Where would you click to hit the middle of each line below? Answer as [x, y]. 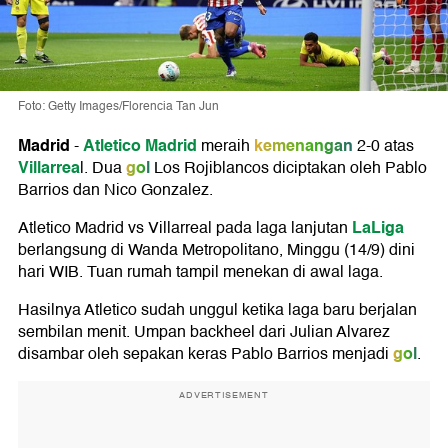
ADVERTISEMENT [224, 395]
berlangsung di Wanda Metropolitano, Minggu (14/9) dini [216, 250]
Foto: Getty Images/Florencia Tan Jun [118, 107]
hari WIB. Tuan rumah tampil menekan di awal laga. [200, 272]
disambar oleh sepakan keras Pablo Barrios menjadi [203, 354]
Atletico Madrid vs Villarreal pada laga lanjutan [183, 228]
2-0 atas [383, 146]
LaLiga [376, 228]
